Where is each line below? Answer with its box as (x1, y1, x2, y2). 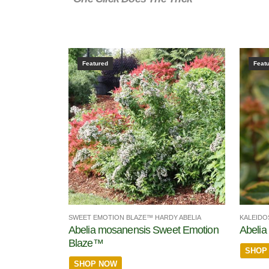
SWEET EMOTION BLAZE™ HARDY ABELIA (68, 213, 201, 221)
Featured (82, 60, 108, 67)
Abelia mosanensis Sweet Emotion (68, 223, 219, 236)
